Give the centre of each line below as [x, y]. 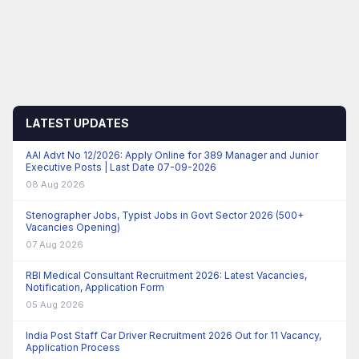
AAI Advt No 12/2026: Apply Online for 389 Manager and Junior [172, 155]
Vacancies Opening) [73, 227]
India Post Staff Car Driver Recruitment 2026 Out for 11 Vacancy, [173, 335]
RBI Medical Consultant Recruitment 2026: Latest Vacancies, [166, 275]
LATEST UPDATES [77, 123]
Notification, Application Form [95, 287]
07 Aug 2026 [54, 244]
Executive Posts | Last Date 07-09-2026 [121, 167]
